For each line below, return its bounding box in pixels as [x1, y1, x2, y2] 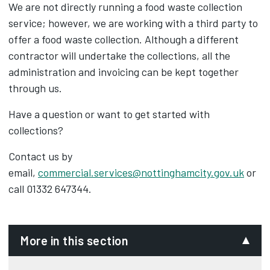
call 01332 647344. [8, 182, 92, 195]
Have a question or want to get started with [8, 107, 210, 121]
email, [8, 166, 38, 179]
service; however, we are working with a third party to [8, 16, 258, 30]
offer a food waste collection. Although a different [8, 33, 239, 46]
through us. [8, 81, 62, 95]
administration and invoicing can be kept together [8, 65, 239, 78]
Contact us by [8, 149, 72, 163]
